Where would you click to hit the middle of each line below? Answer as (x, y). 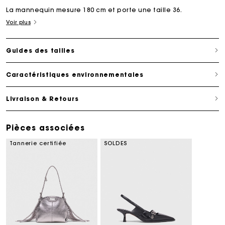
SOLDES (116, 143)
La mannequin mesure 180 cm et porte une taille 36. (94, 10)
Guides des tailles (40, 50)
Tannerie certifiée (38, 143)
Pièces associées (45, 128)
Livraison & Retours (42, 98)
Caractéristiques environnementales (75, 74)
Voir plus (18, 22)
